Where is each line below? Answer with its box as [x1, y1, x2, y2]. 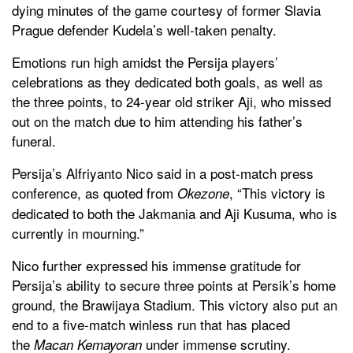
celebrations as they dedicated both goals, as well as [12, 71, 323, 91]
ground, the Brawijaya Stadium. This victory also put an [12, 294, 337, 314]
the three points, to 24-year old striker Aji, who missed [12, 91, 331, 111]
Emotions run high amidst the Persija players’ [12, 51, 278, 72]
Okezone [177, 183, 229, 203]
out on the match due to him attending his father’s [12, 110, 303, 131]
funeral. [12, 130, 56, 150]
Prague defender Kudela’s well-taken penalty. [12, 19, 277, 39]
